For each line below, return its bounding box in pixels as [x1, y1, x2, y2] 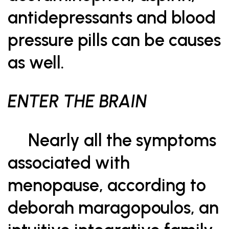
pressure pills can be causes [8, 30, 221, 51]
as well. [8, 52, 64, 73]
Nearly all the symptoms [8, 130, 216, 151]
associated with [8, 152, 130, 173]
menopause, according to [8, 175, 206, 196]
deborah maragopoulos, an [8, 197, 219, 218]
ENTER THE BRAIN [8, 91, 147, 112]
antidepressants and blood [8, 7, 216, 28]
